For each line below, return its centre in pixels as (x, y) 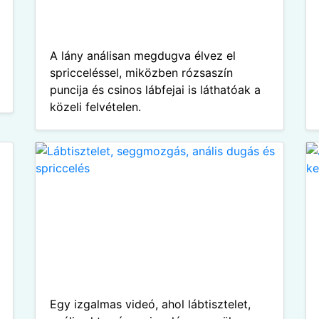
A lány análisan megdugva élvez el (143, 56)
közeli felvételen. (95, 107)
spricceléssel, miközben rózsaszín (141, 73)
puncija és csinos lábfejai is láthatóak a (155, 90)
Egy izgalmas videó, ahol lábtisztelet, (150, 304)
